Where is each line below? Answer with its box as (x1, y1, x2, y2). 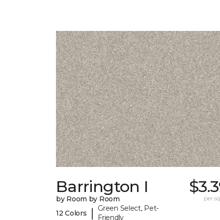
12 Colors (56, 208, 87, 218)
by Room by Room (56, 194, 120, 204)
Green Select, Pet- (98, 204, 159, 213)
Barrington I (56, 177, 148, 196)
